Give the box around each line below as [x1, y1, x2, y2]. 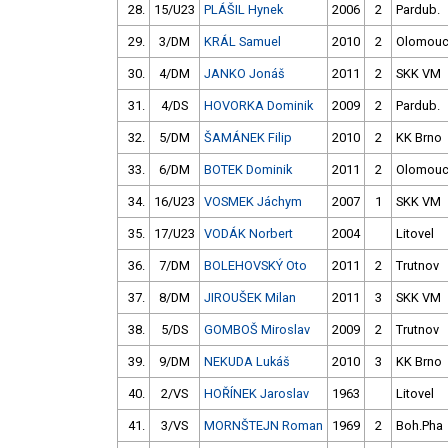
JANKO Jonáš [204, 66, 285, 82]
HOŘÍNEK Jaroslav [204, 386, 309, 402]
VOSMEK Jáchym [204, 194, 302, 210]
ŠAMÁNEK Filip [204, 130, 292, 146]
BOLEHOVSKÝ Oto [204, 258, 307, 274]
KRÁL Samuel [204, 34, 281, 50]
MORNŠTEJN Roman [204, 418, 323, 434]
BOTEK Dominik [204, 162, 292, 178]
